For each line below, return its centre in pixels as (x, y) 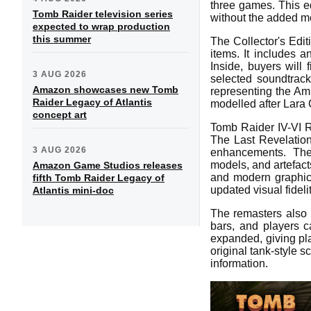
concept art (60, 114)
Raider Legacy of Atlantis (92, 102)
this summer (62, 39)
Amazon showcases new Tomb (106, 89)
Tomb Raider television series (103, 14)
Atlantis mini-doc (73, 190)
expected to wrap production (101, 26)
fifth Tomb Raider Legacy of (99, 177)
